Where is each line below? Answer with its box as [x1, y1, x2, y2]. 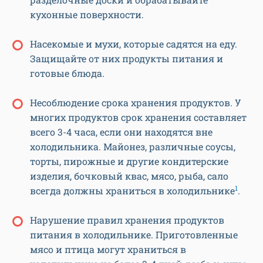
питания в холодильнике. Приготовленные [30, 228, 238, 241]
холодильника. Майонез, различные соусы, [30, 140, 235, 153]
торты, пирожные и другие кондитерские [30, 155, 228, 168]
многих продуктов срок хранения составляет [30, 111, 247, 124]
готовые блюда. [30, 67, 104, 80]
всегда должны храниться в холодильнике [30, 184, 235, 197]
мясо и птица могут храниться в [30, 243, 186, 256]
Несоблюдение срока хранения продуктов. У [30, 96, 241, 109]
